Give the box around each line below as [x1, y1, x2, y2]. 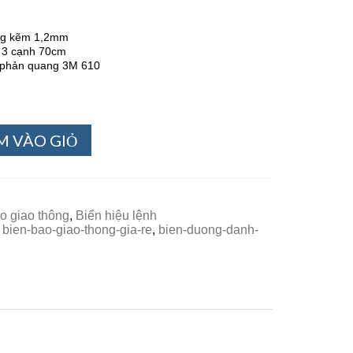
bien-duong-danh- [158, 222, 259, 236]
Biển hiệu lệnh [76, 208, 158, 222]
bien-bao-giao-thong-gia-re [2, 222, 153, 236]
